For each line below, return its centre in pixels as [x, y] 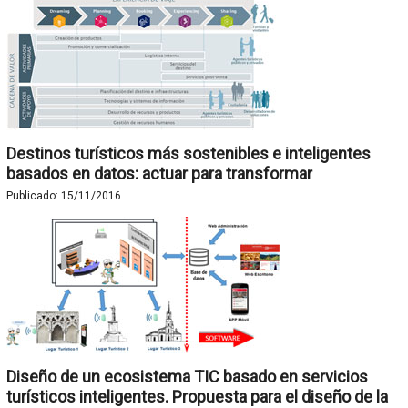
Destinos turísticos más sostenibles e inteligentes [188, 153]
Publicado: [33, 196]
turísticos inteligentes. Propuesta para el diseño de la [197, 397]
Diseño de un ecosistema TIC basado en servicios [187, 377]
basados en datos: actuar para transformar [159, 173]
